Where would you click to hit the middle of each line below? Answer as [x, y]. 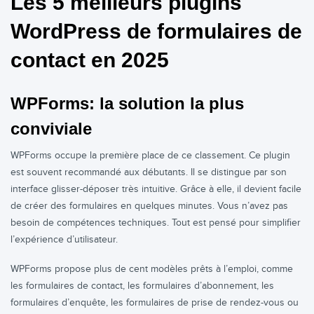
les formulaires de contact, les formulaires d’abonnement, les [142, 286]
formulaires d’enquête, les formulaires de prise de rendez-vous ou [155, 303]
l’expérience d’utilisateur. [64, 240]
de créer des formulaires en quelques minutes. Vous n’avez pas [149, 206]
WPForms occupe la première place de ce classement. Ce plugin [150, 156]
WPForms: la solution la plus [127, 103]
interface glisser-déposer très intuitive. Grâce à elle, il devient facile [156, 189]
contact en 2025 [90, 60]
